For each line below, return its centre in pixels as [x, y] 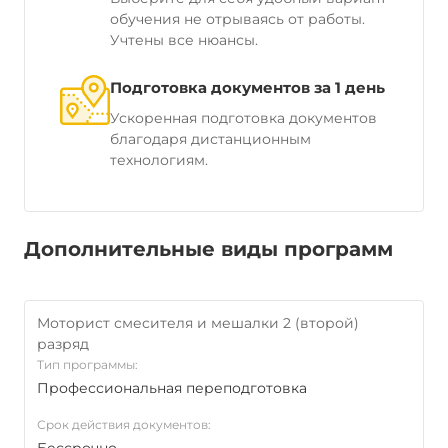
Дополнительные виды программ [208, 249]
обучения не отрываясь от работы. [237, 19]
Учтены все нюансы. [184, 40]
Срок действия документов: [124, 424]
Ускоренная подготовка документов [243, 118]
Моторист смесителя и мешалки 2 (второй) [198, 323]
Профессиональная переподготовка [172, 388]
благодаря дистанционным [210, 139]
